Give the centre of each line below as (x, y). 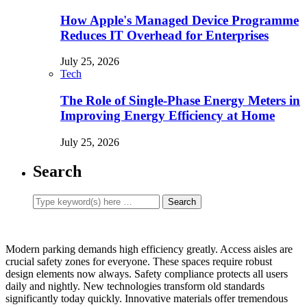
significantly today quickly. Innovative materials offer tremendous (147, 298)
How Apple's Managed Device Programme (180, 20)
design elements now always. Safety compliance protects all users (147, 273)
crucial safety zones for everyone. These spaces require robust (139, 261)
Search (57, 171)
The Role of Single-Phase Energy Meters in (180, 101)
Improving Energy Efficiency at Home (168, 116)
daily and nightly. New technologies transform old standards (135, 286)
